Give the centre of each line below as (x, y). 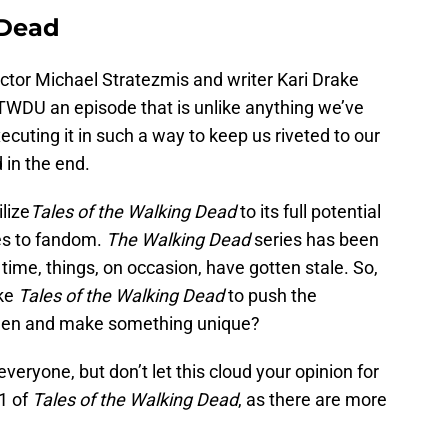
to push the (270, 296)
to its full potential (308, 212)
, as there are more (312, 400)
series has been (314, 240)
